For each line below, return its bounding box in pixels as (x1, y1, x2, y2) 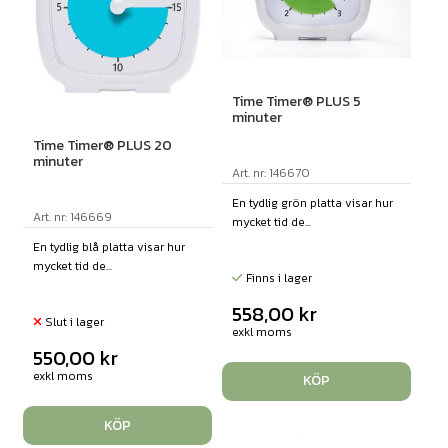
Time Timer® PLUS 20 (32, 134, 172, 156)
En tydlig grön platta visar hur (231, 193, 393, 212)
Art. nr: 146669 (32, 207, 112, 226)
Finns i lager (242, 268, 312, 287)
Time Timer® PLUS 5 (231, 90, 361, 112)
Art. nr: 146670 (231, 163, 310, 182)
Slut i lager (41, 312, 104, 331)
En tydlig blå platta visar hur (32, 237, 185, 256)
